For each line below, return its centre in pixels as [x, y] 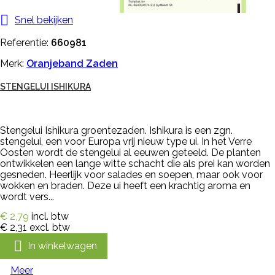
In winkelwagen [62, 246]
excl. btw [50, 228]
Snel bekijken [44, 20]
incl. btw [50, 217]
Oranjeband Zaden [72, 64]
